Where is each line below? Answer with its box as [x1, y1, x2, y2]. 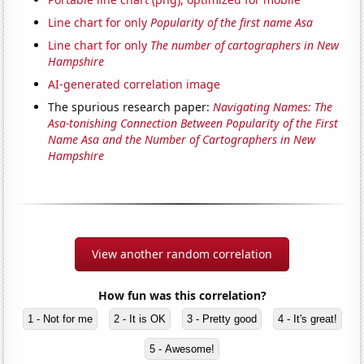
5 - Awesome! [149, 343, 214, 356]
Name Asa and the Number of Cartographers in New [48, 132, 316, 148]
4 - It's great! [277, 313, 337, 326]
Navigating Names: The [213, 99, 333, 115]
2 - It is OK [113, 313, 166, 326]
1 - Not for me [27, 313, 93, 326]
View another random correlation [92, 246, 272, 262]
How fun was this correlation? [97, 288, 266, 304]
